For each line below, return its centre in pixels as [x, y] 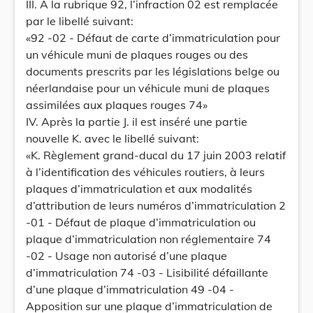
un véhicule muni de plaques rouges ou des [137, 54]
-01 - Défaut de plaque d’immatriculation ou [141, 222]
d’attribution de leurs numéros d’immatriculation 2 [156, 205]
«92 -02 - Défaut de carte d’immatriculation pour [153, 38]
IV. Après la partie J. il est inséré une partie [137, 122]
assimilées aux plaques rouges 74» [117, 105]
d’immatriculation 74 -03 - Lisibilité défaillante [147, 272]
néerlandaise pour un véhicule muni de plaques [148, 88]
